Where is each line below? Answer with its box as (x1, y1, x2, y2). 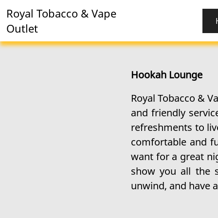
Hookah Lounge (130, 68, 202, 81)
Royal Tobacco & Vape (6, 5, 117, 21)
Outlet (6, 20, 38, 36)
